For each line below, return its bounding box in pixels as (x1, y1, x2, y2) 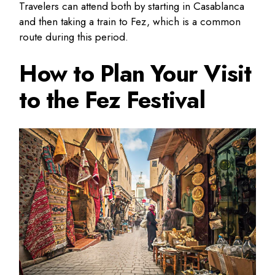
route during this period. (19, 29, 129, 44)
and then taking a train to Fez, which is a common (19, 14, 241, 29)
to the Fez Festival (19, 82, 205, 117)
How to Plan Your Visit (19, 56, 252, 90)
